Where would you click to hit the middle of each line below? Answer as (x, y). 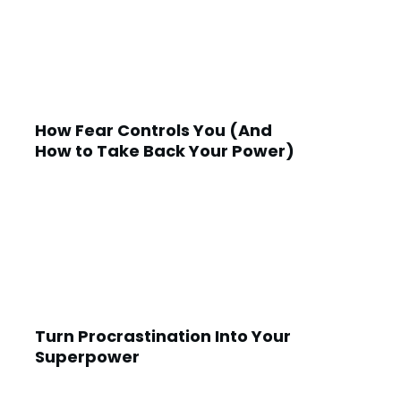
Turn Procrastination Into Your (163, 336)
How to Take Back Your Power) (165, 151)
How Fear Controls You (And (154, 130)
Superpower (87, 357)
